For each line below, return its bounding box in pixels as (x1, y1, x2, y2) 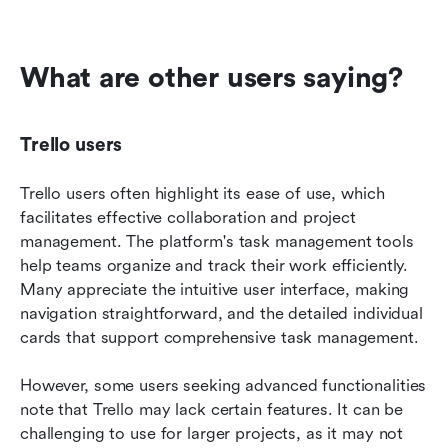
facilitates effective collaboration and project (20, 207, 356, 227)
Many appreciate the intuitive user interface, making (20, 279, 410, 299)
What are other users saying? (20, 61, 403, 94)
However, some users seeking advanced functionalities (20, 375, 427, 395)
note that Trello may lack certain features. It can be (20, 399, 404, 419)
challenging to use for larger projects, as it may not (20, 423, 404, 443)
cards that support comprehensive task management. (20, 327, 419, 347)
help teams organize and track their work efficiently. (20, 255, 409, 275)
